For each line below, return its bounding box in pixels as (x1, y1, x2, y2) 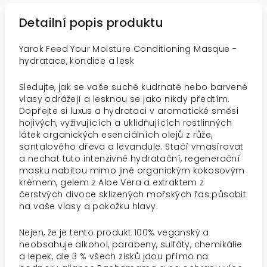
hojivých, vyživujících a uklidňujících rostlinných (19, 117, 232, 129)
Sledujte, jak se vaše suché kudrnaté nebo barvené (19, 81, 248, 93)
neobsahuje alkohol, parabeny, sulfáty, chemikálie (19, 238, 243, 250)
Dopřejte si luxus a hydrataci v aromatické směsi (19, 105, 239, 117)
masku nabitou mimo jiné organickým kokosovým (19, 164, 245, 176)
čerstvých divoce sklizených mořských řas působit (19, 188, 247, 200)
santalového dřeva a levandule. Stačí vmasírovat (19, 141, 244, 153)
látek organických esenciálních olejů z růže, (19, 129, 213, 141)
